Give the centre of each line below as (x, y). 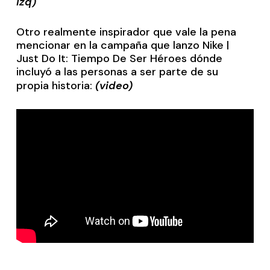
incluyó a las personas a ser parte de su (118, 72)
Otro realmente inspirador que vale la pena (127, 32)
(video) (114, 86)
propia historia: (56, 86)
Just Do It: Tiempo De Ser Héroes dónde (120, 59)
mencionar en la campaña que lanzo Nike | (123, 46)
